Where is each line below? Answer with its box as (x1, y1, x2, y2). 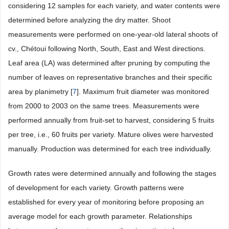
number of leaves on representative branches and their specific (8, 73, 212, 81)
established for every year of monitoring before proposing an (8, 198, 204, 206)
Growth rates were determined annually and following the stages (8, 169, 216, 177)
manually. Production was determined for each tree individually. (8, 145, 212, 153)
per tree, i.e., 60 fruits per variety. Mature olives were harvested (8, 130, 213, 139)
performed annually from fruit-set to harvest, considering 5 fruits (8, 116, 214, 124)
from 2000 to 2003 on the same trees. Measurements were (8, 102, 199, 110)
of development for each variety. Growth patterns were (8, 184, 184, 192)
